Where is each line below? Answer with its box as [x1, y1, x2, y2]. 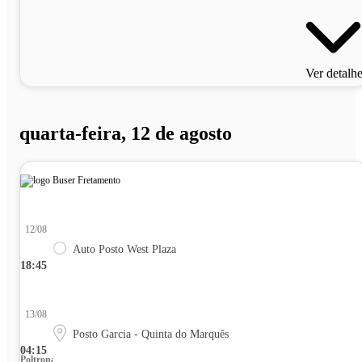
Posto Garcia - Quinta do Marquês [73, 328, 229, 341]
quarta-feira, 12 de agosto [19, 123, 232, 145]
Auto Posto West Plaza [73, 243, 176, 256]
